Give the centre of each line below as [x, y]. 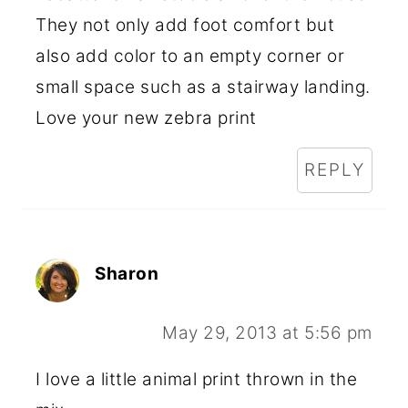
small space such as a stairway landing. [203, 87]
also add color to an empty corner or [190, 56]
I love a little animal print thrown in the [197, 379]
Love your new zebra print [146, 118]
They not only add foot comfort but [185, 25]
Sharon [127, 274]
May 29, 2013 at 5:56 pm [267, 333]
